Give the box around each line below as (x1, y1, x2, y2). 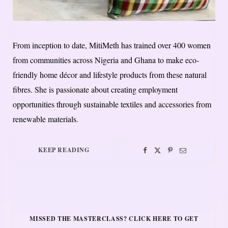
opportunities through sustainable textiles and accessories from (13, 99, 211, 110)
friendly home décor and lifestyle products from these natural (13, 69, 207, 80)
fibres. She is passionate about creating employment (13, 84, 178, 95)
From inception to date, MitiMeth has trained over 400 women (13, 40, 211, 51)
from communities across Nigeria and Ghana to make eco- (13, 54, 199, 66)
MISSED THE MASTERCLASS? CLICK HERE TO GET (30, 214, 198, 223)
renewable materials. (13, 113, 78, 125)
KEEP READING (38, 146, 90, 155)
